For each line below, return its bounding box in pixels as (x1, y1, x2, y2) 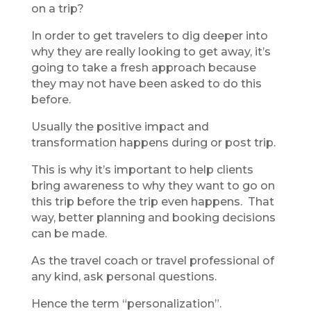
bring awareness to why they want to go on (31, 178, 275, 192)
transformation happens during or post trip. (31, 135, 276, 149)
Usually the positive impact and (31, 119, 209, 133)
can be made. (31, 226, 107, 240)
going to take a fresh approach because (31, 60, 256, 74)
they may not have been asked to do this (31, 76, 262, 90)
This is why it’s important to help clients (31, 162, 253, 176)
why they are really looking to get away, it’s (31, 44, 271, 58)
